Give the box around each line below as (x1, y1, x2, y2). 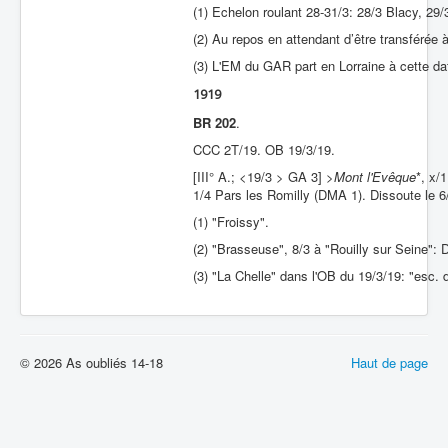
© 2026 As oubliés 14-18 (20, 353, 163, 372)
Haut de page (351, 353, 428, 372)
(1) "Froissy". (193, 212, 269, 231)
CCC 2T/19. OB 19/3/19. (193, 140, 335, 159)
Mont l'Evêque (334, 167, 417, 186)
